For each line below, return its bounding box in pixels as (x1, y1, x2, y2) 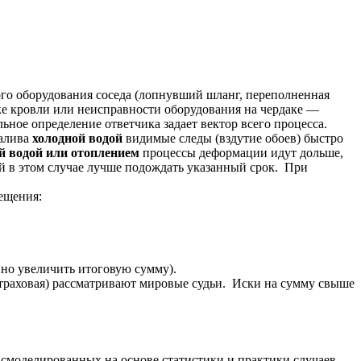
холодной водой (32, 131, 122, 145)
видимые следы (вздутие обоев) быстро (122, 131, 343, 145)
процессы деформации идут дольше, (139, 145, 343, 160)
